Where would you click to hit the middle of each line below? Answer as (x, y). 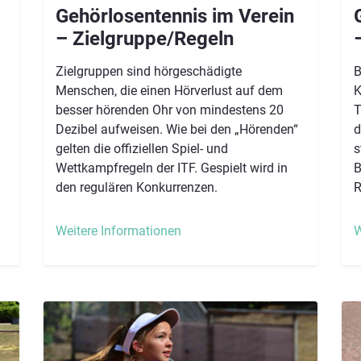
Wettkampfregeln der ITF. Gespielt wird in (172, 168)
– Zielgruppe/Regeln (145, 38)
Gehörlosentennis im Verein (175, 16)
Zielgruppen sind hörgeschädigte (149, 71)
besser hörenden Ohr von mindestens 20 (170, 110)
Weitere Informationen (118, 230)
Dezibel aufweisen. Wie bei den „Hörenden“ (177, 129)
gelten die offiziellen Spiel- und (142, 148)
